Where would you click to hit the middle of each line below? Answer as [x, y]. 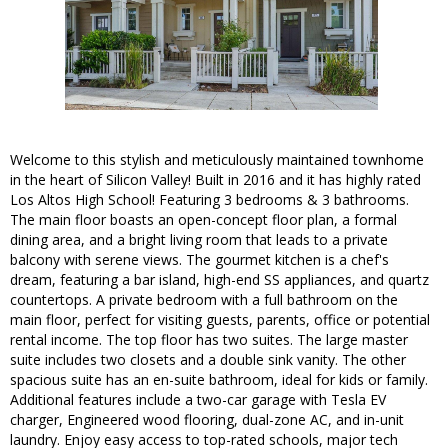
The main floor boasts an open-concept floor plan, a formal [203, 220]
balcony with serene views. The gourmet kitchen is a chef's [199, 260]
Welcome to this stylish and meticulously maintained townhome [217, 160]
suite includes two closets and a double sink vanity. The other [208, 360]
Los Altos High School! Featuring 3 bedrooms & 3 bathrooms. [209, 200]
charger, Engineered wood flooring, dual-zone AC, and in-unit [207, 420]
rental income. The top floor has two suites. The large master [209, 340]
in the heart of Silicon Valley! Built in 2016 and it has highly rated [215, 180]
